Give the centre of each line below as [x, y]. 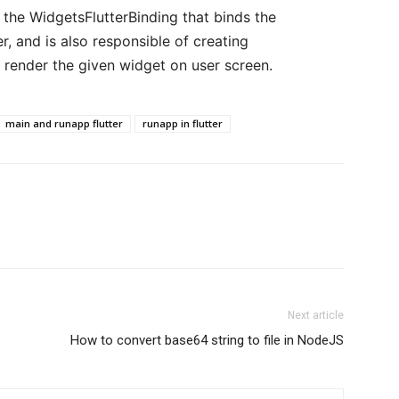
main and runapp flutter [64, 123]
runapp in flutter [183, 123]
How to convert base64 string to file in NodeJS [207, 340]
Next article [316, 315]
